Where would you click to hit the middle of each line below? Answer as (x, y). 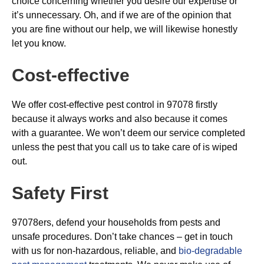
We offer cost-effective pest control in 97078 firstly (115, 105)
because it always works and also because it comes (120, 119)
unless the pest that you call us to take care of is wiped (125, 147)
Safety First (60, 193)
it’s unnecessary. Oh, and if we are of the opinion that (121, 15)
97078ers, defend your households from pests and (116, 222)
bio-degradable (210, 251)
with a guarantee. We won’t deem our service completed (128, 133)
